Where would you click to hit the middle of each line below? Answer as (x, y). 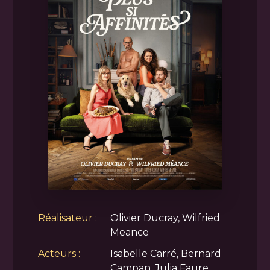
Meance (129, 232)
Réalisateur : (67, 218)
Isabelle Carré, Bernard (165, 253)
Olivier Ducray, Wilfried (165, 218)
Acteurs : (59, 253)
